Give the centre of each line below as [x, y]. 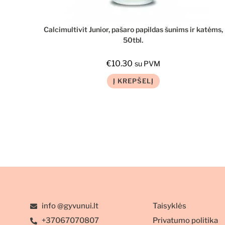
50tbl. [133, 40]
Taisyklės [169, 206]
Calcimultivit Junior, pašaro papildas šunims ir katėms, [133, 29]
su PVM [147, 64]
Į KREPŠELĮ [133, 81]
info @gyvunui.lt [70, 206]
